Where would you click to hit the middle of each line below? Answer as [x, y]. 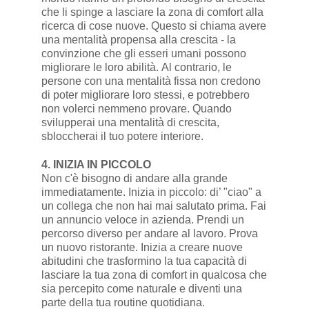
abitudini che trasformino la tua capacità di [144, 261]
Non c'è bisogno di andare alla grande [134, 179]
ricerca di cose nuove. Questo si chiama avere [153, 26]
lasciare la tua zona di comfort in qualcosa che [154, 275]
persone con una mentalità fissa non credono [151, 81]
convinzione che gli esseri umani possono [143, 54]
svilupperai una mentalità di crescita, [130, 123]
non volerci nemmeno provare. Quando [136, 109]
